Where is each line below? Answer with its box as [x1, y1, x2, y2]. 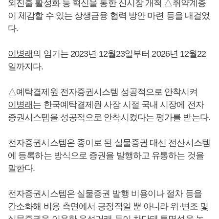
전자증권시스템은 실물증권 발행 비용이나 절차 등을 [8, 189, 202, 198]
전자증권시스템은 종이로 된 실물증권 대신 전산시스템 [8, 138, 210, 148]
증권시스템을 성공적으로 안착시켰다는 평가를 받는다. [8, 112, 210, 122]
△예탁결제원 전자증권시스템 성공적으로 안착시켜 [8, 87, 198, 97]
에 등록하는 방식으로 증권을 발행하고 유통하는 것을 [8, 151, 204, 160]
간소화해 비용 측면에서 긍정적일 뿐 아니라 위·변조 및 [8, 201, 209, 211]
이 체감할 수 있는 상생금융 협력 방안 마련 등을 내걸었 [8, 11, 210, 21]
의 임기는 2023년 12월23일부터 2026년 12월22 [33, 49, 206, 59]
